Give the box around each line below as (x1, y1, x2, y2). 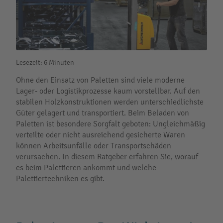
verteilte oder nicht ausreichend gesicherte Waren (16, 130, 185, 139)
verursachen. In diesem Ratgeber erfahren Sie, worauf (16, 152, 198, 161)
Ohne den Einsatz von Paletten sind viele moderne (16, 75, 185, 85)
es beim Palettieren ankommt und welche (16, 163, 156, 172)
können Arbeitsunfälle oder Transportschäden (16, 141, 171, 150)
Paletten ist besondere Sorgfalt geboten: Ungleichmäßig (16, 119, 205, 128)
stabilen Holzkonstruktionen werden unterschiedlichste (16, 97, 204, 107)
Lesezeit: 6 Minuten (16, 58, 74, 67)
